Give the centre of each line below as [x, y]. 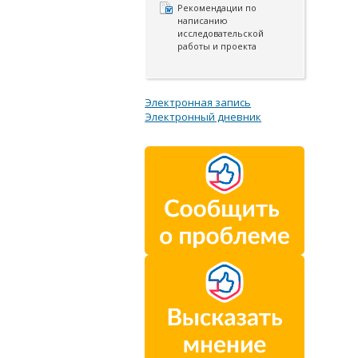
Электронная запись [198, 102]
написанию [203, 20]
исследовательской [221, 33]
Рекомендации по [217, 8]
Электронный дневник [203, 117]
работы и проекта [217, 46]
